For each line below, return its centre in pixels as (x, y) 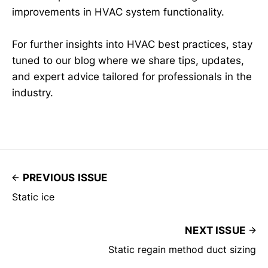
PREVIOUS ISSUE (65, 178)
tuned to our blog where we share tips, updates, (128, 61)
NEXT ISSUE (215, 231)
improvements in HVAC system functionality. (118, 12)
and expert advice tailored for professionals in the (132, 77)
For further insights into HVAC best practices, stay (132, 45)
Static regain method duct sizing (182, 250)
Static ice (33, 197)
